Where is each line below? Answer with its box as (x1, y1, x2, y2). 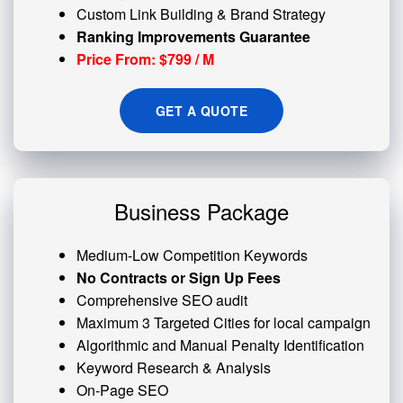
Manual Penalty (180, 335, 280, 355)
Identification (280, 335, 364, 355)
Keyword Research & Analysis (76, 357, 271, 378)
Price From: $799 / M (76, 49, 214, 69)
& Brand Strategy (213, 4, 326, 24)
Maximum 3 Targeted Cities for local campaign (76, 312, 371, 333)
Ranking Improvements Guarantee (76, 26, 310, 47)
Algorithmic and (76, 335, 180, 355)
